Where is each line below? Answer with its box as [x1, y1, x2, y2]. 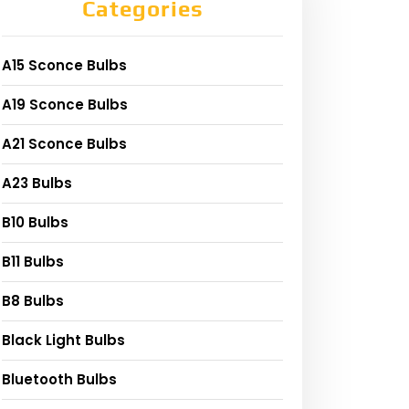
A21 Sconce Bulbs [2, 133, 127, 153]
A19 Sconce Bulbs [2, 94, 128, 114]
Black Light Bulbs [2, 330, 125, 350]
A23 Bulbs [2, 173, 72, 193]
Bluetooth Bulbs [2, 369, 117, 389]
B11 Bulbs [2, 251, 64, 271]
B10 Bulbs [2, 212, 68, 232]
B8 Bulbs [2, 290, 64, 310]
